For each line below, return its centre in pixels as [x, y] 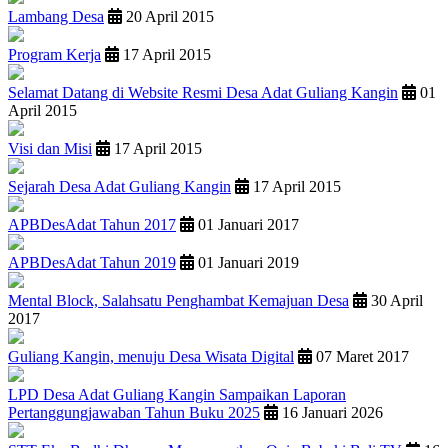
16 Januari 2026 [330, 413]
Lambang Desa [56, 17]
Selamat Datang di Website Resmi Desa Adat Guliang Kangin [203, 93]
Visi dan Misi [50, 149]
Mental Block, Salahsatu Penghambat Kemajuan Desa [178, 301]
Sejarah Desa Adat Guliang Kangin [119, 187]
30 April [395, 301]
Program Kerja [54, 55]
